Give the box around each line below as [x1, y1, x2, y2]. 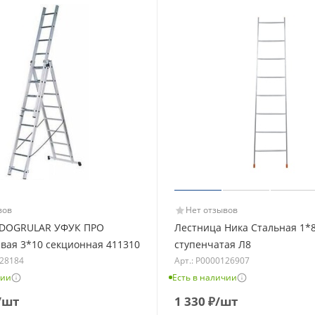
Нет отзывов [186, 203, 238, 216]
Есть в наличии [172, 271, 237, 283]
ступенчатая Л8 [174, 237, 251, 251]
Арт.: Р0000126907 [174, 254, 250, 266]
